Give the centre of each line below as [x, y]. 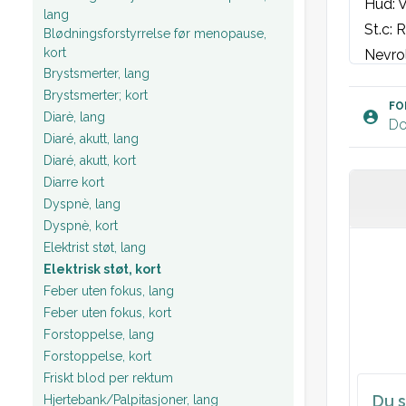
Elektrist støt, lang [95, 247]
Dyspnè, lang [82, 203]
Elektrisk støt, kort [102, 269]
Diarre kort [74, 182]
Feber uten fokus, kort [107, 312]
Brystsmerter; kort [96, 95]
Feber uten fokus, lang [109, 290]
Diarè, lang [74, 116]
